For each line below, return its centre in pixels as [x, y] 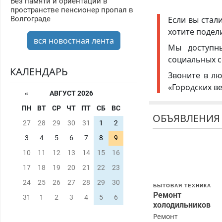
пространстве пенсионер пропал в [72, 10]
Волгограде [30, 19]
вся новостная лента [74, 41]
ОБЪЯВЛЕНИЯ [187, 118]
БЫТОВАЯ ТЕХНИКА [182, 185]
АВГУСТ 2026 [71, 94]
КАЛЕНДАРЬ [39, 72]
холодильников [182, 205]
